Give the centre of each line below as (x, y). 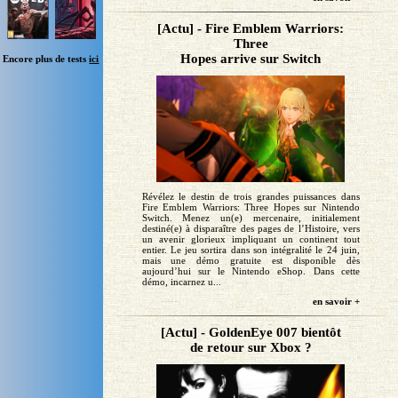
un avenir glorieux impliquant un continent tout (251, 239)
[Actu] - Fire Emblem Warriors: (251, 29)
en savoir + (336, 301)
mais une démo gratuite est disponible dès (251, 260)
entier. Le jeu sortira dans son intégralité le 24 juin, (251, 249)
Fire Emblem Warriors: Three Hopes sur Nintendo (251, 207)
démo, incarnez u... (181, 281)
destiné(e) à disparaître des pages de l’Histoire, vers (251, 228)
